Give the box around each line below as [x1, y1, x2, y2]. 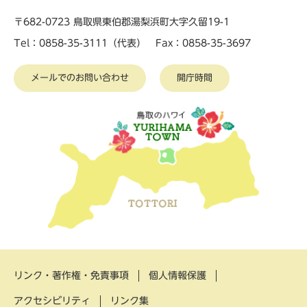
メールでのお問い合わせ [31, 73, 129, 82]
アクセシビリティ [14, 295, 90, 306]
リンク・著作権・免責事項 [14, 270, 129, 280]
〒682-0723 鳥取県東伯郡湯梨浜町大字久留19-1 [14, 16, 230, 27]
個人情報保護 [149, 270, 206, 280]
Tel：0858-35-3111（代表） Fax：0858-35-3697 [14, 38, 251, 48]
